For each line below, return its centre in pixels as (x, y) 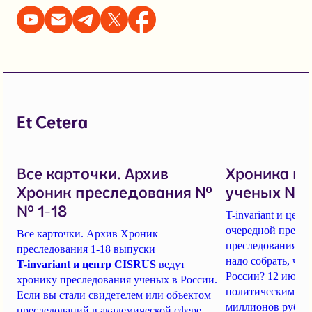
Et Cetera (52, 122)
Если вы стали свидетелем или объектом (114, 295)
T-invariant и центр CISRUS (86, 265)
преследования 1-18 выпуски (86, 249)
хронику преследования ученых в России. (117, 280)
